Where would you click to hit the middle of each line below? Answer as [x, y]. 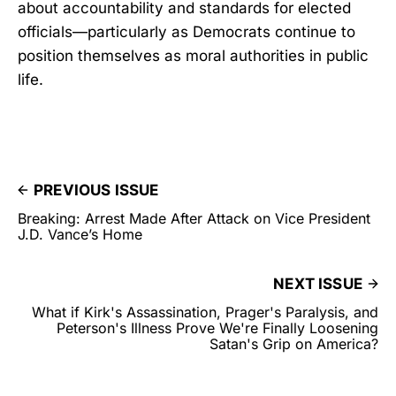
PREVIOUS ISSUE [96, 190]
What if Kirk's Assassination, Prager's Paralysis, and [205, 312]
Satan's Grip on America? [294, 343]
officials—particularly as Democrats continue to [187, 31]
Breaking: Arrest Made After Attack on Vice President [194, 218]
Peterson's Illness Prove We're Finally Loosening [217, 327]
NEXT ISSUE [318, 283]
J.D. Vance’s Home [80, 234]
